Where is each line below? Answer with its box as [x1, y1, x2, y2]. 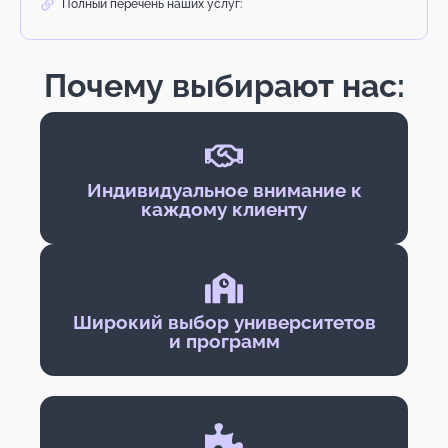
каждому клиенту [141, 198, 307, 221]
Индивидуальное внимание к [86, 179, 362, 202]
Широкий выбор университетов [72, 311, 376, 334]
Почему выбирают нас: [43, 67, 405, 105]
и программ [168, 330, 280, 353]
